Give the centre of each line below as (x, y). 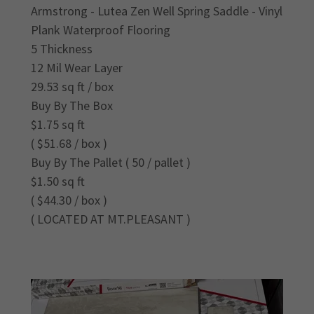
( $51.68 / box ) (69, 144)
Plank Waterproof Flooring (101, 30)
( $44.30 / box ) (69, 200)
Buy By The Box (72, 106)
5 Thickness (62, 49)
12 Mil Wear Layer (77, 68)
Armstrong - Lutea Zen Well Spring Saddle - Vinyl (157, 11)
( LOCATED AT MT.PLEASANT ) (111, 219)
